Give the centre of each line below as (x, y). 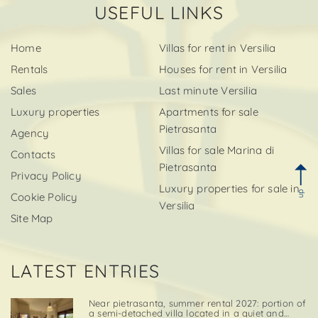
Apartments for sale (209, 111)
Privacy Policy (46, 175)
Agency (30, 133)
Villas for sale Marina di (216, 150)
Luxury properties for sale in (229, 188)
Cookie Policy (44, 197)
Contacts (33, 154)
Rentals (29, 69)
